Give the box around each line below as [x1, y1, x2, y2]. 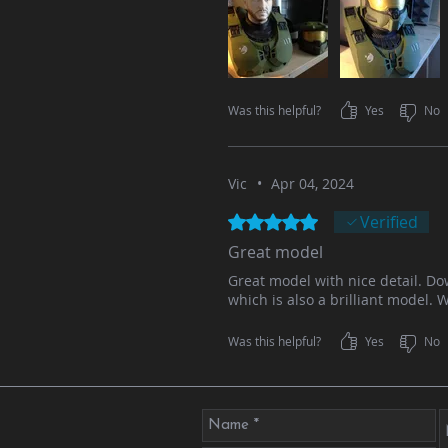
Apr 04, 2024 [271, 173, 354, 193]
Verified [360, 211, 418, 234]
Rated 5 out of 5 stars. [227, 211, 381, 229]
